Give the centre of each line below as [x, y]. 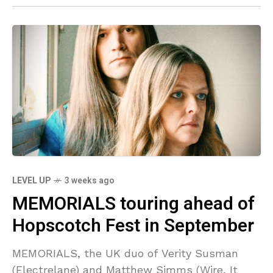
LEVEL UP [31, 180]
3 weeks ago [90, 180]
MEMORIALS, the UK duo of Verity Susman [125, 253]
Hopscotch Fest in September [133, 226]
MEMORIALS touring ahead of [133, 204]
